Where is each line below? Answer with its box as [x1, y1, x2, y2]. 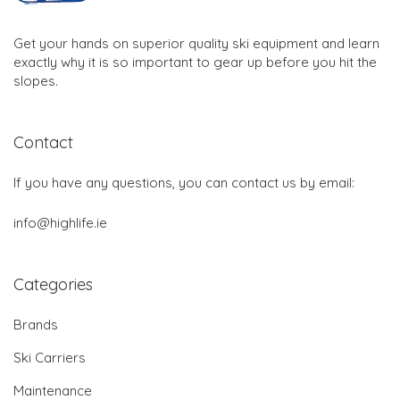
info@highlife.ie [13, 214, 107, 232]
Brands [13, 316, 58, 334]
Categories [13, 274, 93, 296]
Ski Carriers [13, 349, 86, 367]
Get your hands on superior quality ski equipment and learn [13, 35, 379, 53]
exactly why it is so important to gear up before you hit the [13, 54, 377, 71]
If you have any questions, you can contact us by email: [13, 174, 354, 192]
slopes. [13, 72, 58, 90]
